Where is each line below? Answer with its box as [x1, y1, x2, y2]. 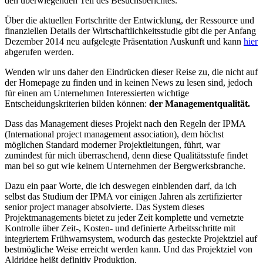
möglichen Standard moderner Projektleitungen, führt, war [5, 139, 220, 150]
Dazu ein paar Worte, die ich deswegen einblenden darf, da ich [5, 180, 237, 191]
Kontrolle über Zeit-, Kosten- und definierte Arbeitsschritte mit [5, 222, 235, 233]
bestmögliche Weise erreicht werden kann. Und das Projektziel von [5, 244, 252, 254]
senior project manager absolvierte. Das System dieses [5, 201, 204, 212]
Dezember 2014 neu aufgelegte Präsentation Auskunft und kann [5, 36, 244, 46]
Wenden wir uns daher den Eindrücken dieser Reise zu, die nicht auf [5, 66, 258, 77]
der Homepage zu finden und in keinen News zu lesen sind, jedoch [5, 77, 252, 87]
